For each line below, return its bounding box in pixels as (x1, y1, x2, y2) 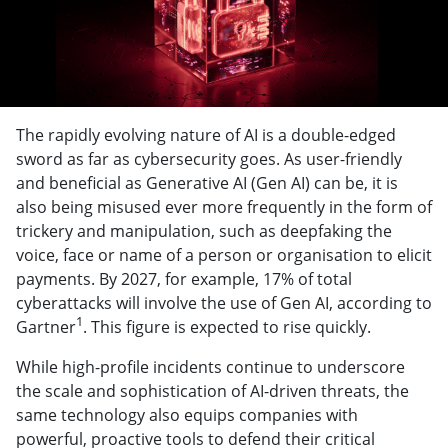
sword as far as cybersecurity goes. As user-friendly (16, 148, 402, 171)
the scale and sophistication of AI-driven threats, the (16, 380, 409, 403)
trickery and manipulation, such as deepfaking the (16, 220, 392, 243)
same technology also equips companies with (16, 404, 358, 427)
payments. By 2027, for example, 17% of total (16, 268, 352, 291)
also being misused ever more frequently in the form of (16, 196, 432, 219)
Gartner (16, 316, 76, 339)
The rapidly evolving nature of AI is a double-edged (16, 124, 396, 147)
